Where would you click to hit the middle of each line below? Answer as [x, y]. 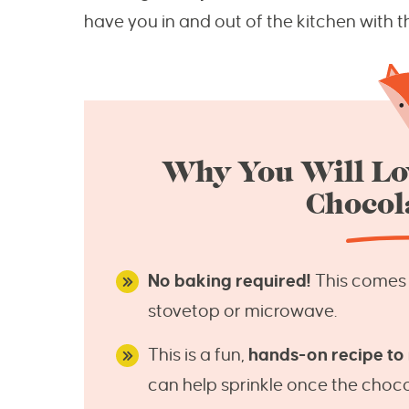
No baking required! [230, 281]
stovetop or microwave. [242, 311]
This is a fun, [198, 355]
